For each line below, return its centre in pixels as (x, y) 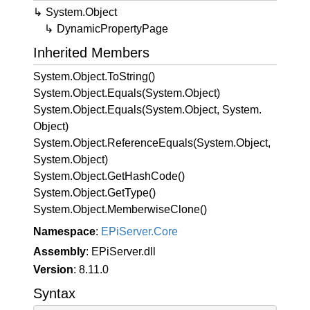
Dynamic (79, 29)
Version (53, 270)
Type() (140, 193)
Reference (133, 143)
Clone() (189, 209)
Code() (168, 176)
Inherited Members (91, 53)
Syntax (54, 293)
